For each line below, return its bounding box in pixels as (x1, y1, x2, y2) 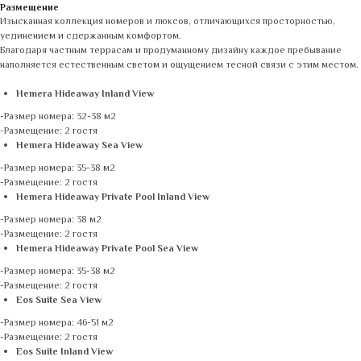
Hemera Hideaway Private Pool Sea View (16, 242, 198, 257)
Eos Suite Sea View (16, 293, 102, 309)
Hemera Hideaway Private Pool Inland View (16, 190, 210, 205)
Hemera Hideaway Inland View (16, 87, 154, 102)
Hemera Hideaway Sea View (16, 139, 143, 154)
